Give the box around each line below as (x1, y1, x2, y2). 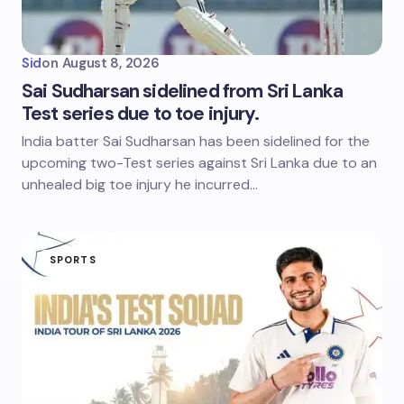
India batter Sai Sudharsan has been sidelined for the (22, 132, 370, 151)
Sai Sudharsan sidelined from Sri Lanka (22, 78, 344, 104)
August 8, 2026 (61, 54, 160, 72)
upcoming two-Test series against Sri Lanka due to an (22, 153, 377, 172)
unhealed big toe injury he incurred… (22, 175, 258, 194)
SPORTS (50, 253, 96, 266)
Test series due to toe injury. (22, 101, 259, 126)
